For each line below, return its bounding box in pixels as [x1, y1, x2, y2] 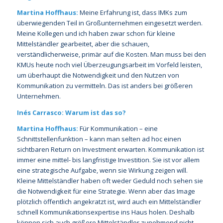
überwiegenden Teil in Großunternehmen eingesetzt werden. [16, 18, 203, 28]
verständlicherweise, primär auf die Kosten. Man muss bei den [16, 50, 206, 59]
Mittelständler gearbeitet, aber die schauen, [16, 39, 149, 49]
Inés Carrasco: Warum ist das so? [16, 108, 126, 117]
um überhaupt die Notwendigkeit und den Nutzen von [16, 71, 179, 80]
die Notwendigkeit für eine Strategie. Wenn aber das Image [16, 186, 195, 196]
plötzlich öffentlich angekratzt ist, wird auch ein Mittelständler [16, 197, 201, 206]
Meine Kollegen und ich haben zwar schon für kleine [16, 29, 175, 38]
